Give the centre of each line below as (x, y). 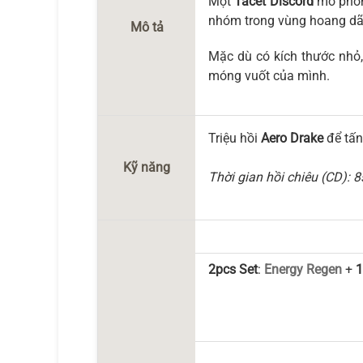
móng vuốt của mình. (269, 76)
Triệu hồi (235, 138)
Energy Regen (303, 269)
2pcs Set (233, 269)
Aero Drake (292, 138)
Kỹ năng (147, 167)
